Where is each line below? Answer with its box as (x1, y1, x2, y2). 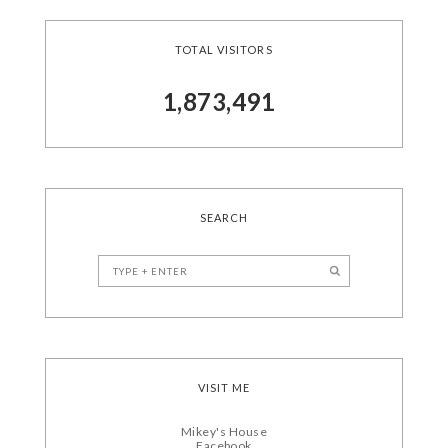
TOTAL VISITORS (175, 43, 273, 57)
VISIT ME (197, 381, 251, 395)
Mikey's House (180, 424, 268, 440)
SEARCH (199, 211, 249, 225)
